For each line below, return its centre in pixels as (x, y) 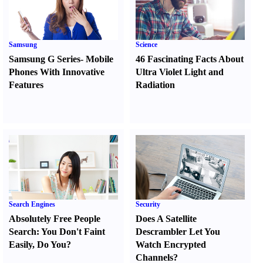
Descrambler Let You (178, 232)
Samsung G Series (45, 59)
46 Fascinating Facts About (190, 59)
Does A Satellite (166, 219)
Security (148, 204)
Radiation (156, 85)
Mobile (100, 59)
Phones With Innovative (57, 72)
